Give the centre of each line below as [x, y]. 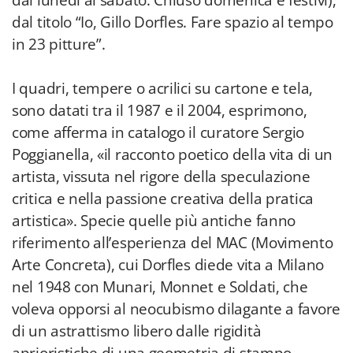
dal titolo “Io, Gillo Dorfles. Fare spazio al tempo [173, 22]
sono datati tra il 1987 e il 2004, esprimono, [160, 110]
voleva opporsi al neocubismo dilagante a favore [176, 309]
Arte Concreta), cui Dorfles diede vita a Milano [168, 265]
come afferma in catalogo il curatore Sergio [158, 132]
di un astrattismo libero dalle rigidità [137, 331]
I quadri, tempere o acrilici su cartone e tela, [162, 88]
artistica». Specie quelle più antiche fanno [154, 221]
